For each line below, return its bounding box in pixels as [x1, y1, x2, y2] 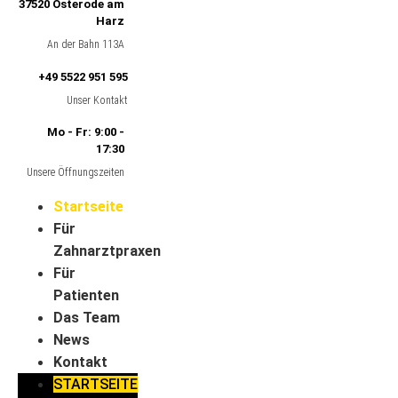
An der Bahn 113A [46, 38, 124, 52]
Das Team [53, 309, 120, 327]
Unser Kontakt [66, 93, 128, 107]
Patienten [53, 287, 119, 305]
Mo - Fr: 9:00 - [46, 124, 124, 139]
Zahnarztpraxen [53, 243, 161, 260]
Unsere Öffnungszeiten [26, 165, 124, 179]
